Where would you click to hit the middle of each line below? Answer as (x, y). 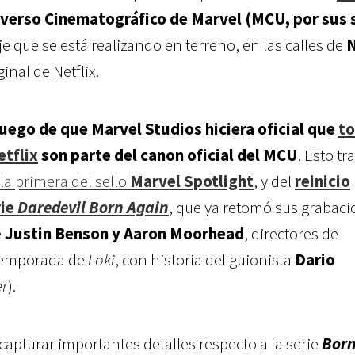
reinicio (323, 181)
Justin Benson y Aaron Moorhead (124, 233)
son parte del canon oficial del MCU (168, 155)
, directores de (291, 233)
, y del (274, 181)
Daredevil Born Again (92, 207)
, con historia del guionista (205, 260)
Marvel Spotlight (192, 181)
